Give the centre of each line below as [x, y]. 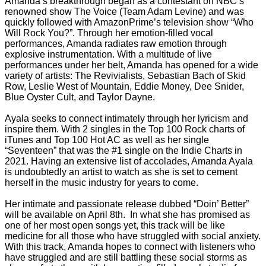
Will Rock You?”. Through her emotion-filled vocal [109, 33]
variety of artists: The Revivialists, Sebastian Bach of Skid [125, 75]
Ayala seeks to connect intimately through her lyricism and [126, 118]
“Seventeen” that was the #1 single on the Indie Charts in [123, 150]
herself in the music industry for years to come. [102, 182]
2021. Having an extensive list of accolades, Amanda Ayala [129, 161]
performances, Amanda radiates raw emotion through [116, 43]
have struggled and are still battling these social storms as [126, 257]
